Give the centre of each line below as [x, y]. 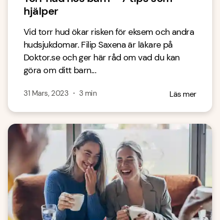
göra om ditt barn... [60, 70]
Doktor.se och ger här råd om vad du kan [102, 57]
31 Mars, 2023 [46, 93]
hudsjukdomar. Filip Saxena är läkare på [98, 45]
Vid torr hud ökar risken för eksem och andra [109, 32]
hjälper [41, 11]
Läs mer [183, 94]
